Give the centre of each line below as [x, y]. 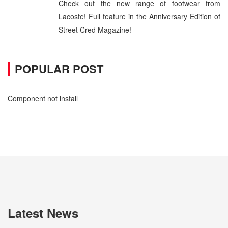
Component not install [43, 98]
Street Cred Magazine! [95, 30]
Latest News [43, 213]
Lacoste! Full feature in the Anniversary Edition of [139, 16]
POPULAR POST [59, 69]
